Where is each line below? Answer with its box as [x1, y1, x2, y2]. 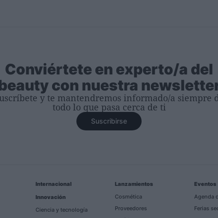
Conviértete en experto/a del [5, 60, 213, 78]
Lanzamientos [114, 180, 153, 187]
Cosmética [114, 193, 142, 200]
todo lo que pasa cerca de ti [52, 101, 166, 113]
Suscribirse [91, 116, 127, 125]
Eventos [194, 180, 216, 187]
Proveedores [114, 204, 147, 212]
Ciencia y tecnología [35, 206, 88, 213]
